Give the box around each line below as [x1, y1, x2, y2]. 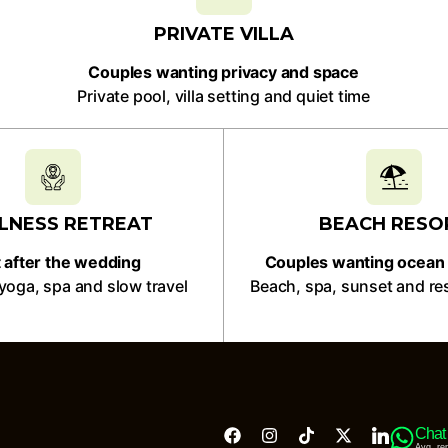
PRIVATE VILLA [153, 23, 294, 45]
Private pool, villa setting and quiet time [77, 86, 370, 106]
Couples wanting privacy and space [88, 62, 359, 82]
